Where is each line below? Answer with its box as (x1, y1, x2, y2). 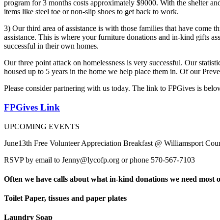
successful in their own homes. (4, 42, 99, 51)
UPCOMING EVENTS (4, 122, 80, 131)
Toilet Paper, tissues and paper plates (4, 194, 127, 203)
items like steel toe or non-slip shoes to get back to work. (4, 7, 179, 16)
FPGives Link (4, 102, 60, 112)
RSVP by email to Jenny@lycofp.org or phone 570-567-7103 (4, 155, 195, 164)
